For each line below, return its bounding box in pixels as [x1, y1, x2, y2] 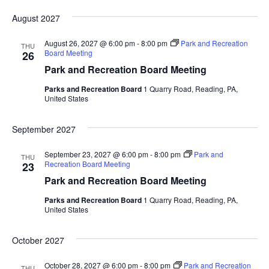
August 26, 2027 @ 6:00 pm [44, 37, 135, 48]
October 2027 [11, 234, 64, 246]
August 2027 [11, 11, 60, 24]
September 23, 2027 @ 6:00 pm [44, 148, 148, 159]
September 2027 [11, 122, 76, 135]
